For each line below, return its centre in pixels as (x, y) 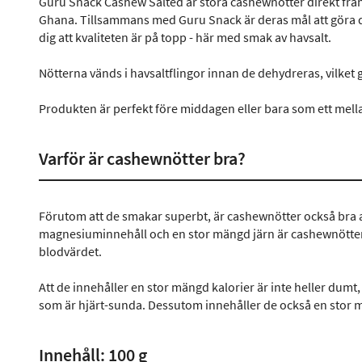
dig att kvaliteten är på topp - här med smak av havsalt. (185, 37)
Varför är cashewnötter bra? (142, 158)
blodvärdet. (70, 251)
